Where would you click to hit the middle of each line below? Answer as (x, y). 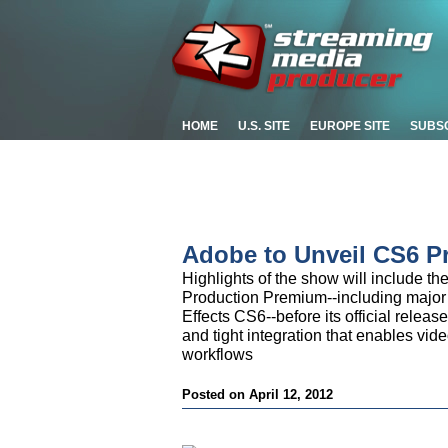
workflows (217, 354)
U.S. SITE (264, 126)
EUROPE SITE (350, 126)
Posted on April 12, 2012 (257, 394)
